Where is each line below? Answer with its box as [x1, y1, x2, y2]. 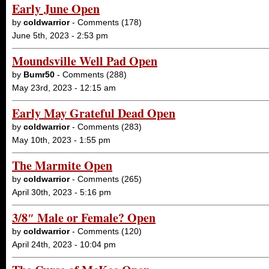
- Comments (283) [70, 122, 142, 131]
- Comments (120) [70, 226, 142, 236]
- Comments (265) [70, 174, 142, 184]
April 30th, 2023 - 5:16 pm [12, 187, 111, 197]
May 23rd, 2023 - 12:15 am [12, 83, 116, 92]
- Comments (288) [55, 70, 127, 79]
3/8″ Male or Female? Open [12, 209, 156, 226]
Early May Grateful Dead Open [12, 104, 175, 122]
